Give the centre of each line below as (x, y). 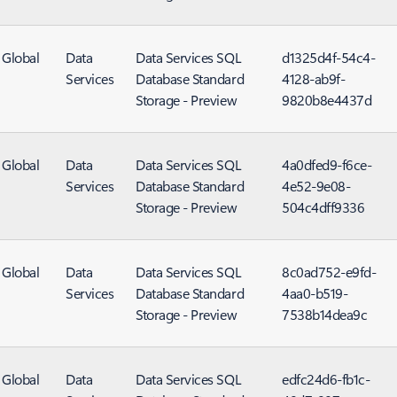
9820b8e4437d (327, 100)
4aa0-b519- (315, 293)
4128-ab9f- (314, 78)
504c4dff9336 (323, 207)
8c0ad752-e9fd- (329, 272)
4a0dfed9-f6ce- (327, 164)
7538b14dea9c (325, 314)
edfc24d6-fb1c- (326, 379)
